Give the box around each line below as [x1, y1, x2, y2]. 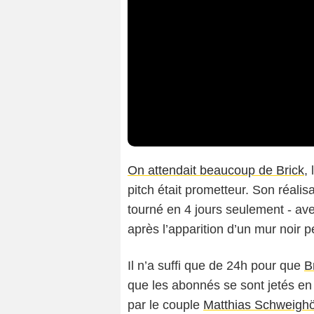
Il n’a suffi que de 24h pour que [128, 259, 304, 273]
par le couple [128, 298, 203, 313]
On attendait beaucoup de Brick [128, 163, 304, 178]
